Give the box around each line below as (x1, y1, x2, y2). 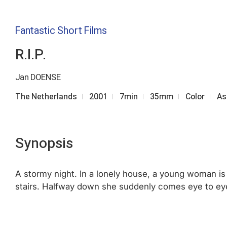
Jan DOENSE (15, 72, 61, 83)
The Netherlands (15, 92, 77, 102)
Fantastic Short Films (15, 24, 107, 37)
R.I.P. (15, 46, 46, 63)
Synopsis (15, 135, 73, 152)
